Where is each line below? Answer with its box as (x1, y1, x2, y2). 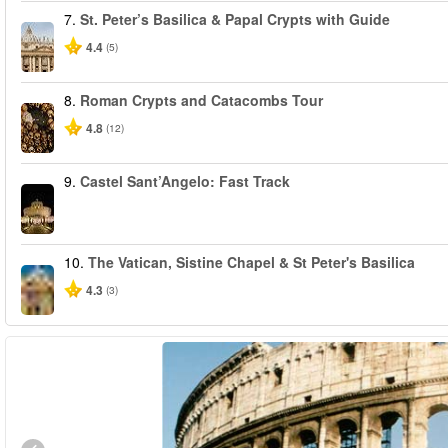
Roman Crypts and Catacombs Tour (80, 90, 323, 110)
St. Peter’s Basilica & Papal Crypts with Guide (80, 9, 390, 29)
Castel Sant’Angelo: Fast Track (80, 171, 290, 191)
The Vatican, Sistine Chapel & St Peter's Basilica (88, 252, 415, 272)
